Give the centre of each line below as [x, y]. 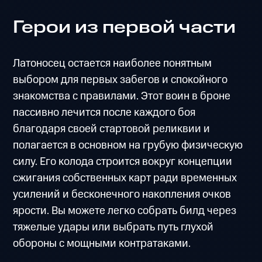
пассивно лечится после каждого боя [104, 112]
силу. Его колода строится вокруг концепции [123, 161]
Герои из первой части [125, 27]
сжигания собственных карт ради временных [125, 178]
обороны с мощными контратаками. [102, 243]
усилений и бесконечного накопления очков [122, 194]
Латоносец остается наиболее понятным [113, 63]
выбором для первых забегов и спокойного [120, 80]
